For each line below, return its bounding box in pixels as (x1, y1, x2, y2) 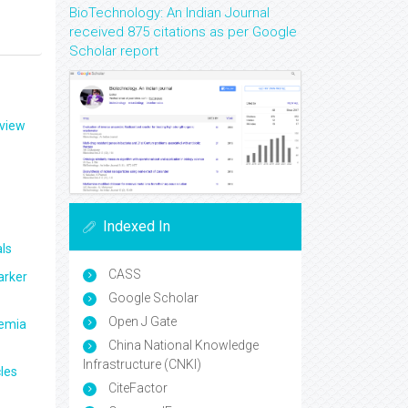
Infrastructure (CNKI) (83, 357, 201, 372)
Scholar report (69, 43, 158, 59)
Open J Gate (106, 314, 177, 330)
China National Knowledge (106, 338, 259, 353)
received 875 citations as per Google (69, 24, 297, 40)
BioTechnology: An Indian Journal (69, 5, 270, 21)
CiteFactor (106, 381, 168, 396)
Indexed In (103, 218, 170, 236)
